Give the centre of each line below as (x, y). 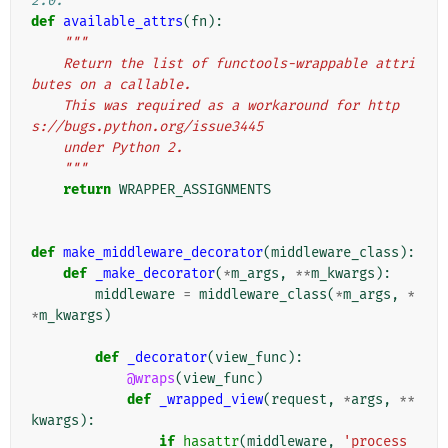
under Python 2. (123, 148)
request (299, 400)
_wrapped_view (211, 400)
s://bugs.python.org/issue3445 (147, 127)
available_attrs (123, 22)
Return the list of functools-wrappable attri (47, 64)
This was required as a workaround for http (47, 106)
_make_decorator (155, 274)
